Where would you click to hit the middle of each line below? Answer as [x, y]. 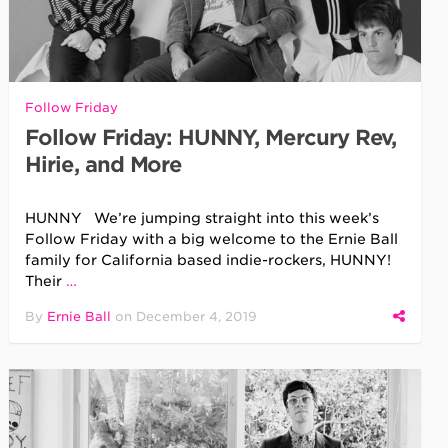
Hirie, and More [104, 164]
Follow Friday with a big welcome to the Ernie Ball [212, 238]
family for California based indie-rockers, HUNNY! [208, 259]
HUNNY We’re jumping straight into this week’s [202, 217]
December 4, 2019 [197, 316]
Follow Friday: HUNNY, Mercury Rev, [211, 137]
